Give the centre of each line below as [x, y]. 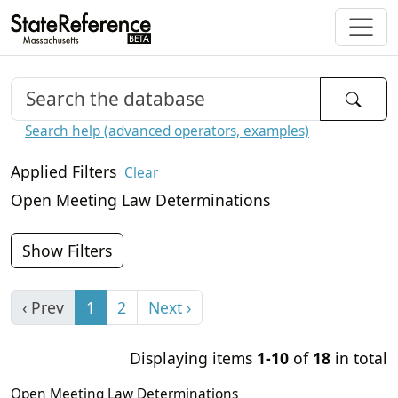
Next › [170, 308]
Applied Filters [66, 172]
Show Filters [67, 251]
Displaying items [193, 358]
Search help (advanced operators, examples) [167, 131]
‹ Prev [43, 308]
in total [359, 358]
